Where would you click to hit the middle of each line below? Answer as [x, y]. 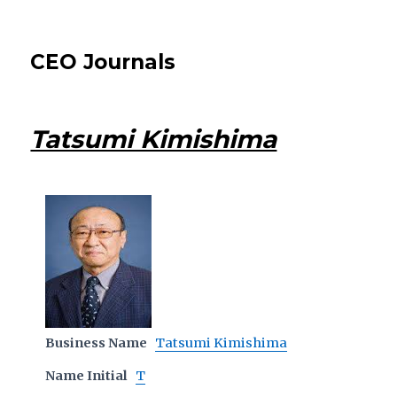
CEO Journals [103, 62]
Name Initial [87, 376]
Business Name [97, 343]
